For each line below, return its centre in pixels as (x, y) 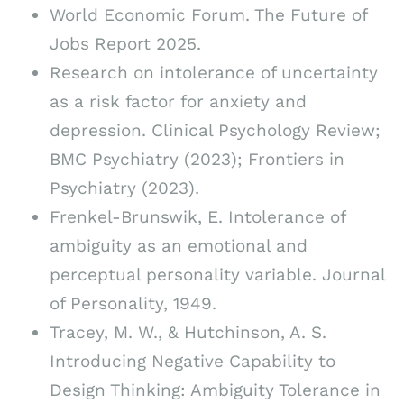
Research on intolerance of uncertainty (214, 72)
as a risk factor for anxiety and (178, 101)
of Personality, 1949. (133, 303)
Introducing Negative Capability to (193, 361)
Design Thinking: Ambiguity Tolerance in (215, 390)
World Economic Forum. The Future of (208, 14)
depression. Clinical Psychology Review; (215, 130)
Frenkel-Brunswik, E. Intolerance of (197, 216)
